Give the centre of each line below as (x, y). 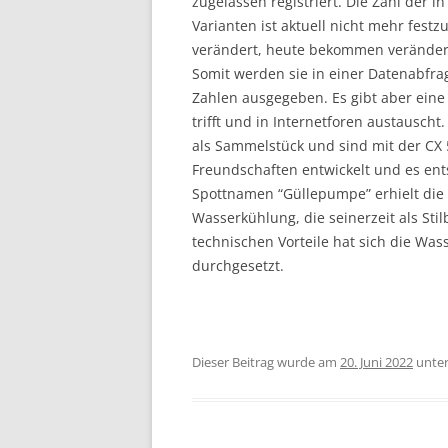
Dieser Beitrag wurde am (266, 362)
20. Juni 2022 (376, 362)
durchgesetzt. (242, 265)
